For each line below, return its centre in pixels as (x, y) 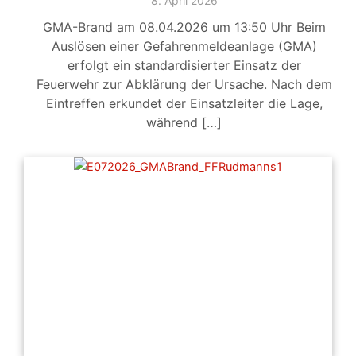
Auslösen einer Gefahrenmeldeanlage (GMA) (184, 46)
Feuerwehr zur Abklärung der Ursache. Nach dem (184, 85)
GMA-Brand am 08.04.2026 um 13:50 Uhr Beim (184, 27)
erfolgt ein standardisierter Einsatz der (184, 66)
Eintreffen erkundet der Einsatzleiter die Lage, (184, 104)
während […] (184, 123)
